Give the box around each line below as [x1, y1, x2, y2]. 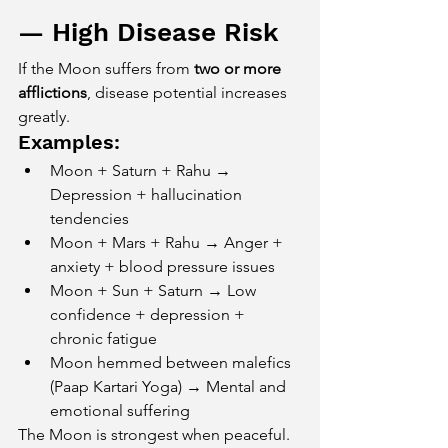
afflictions [18, 83, 87, 102]
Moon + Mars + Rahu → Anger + [50, 233, 287, 252]
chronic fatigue [50, 329, 157, 348]
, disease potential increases [87, 83, 291, 102]
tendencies [50, 209, 129, 228]
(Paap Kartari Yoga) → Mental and [50, 377, 290, 396]
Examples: [18, 130, 120, 154]
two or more [194, 59, 285, 78]
